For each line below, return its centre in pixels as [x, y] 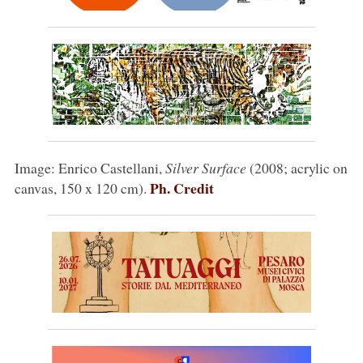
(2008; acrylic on [297, 167]
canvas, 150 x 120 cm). [82, 188]
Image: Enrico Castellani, [90, 167]
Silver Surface [205, 167]
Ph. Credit [181, 188]
